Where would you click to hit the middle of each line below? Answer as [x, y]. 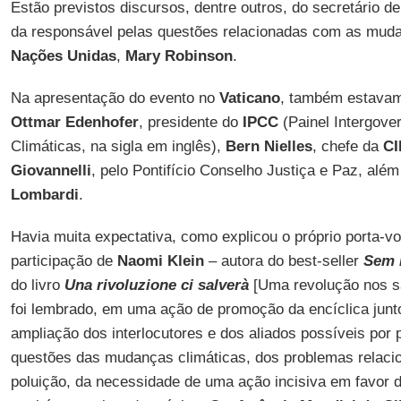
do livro [37, 285]
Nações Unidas [63, 56]
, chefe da [347, 146]
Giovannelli [51, 171]
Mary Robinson [179, 56]
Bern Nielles [269, 146]
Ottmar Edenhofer [74, 122]
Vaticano [249, 98]
